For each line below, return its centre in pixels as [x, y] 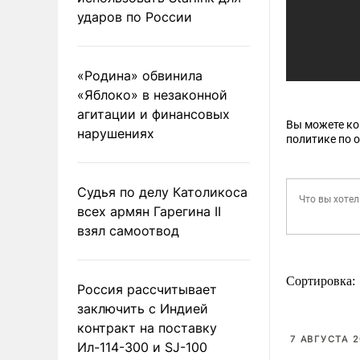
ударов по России [135, 16]
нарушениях [116, 133]
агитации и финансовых [153, 114]
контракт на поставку [147, 327]
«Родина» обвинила [140, 75]
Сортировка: [322, 280]
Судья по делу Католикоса [162, 192]
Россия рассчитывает [147, 289]
